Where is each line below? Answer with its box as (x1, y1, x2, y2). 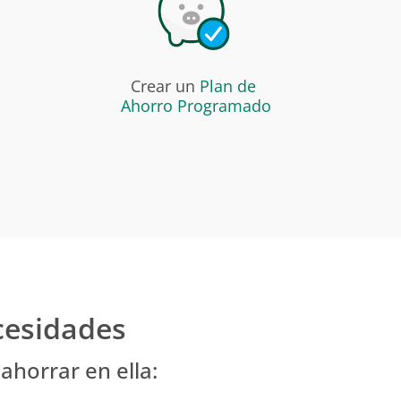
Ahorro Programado (120, 95, 271, 116)
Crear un (131, 75, 200, 97)
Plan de (200, 75, 260, 97)
